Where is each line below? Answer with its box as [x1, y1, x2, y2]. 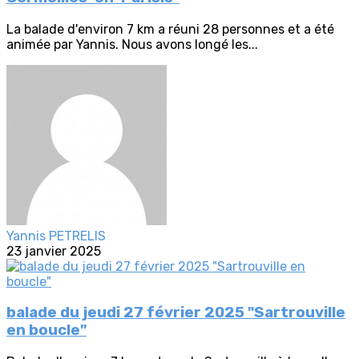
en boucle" [6, 321, 87, 340]
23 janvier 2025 [6, 243, 101, 259]
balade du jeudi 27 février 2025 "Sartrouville [6, 304, 345, 322]
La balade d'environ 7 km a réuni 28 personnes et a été [6, 21, 334, 37]
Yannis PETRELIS [6, 228, 106, 244]
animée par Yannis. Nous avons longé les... [6, 36, 258, 52]
